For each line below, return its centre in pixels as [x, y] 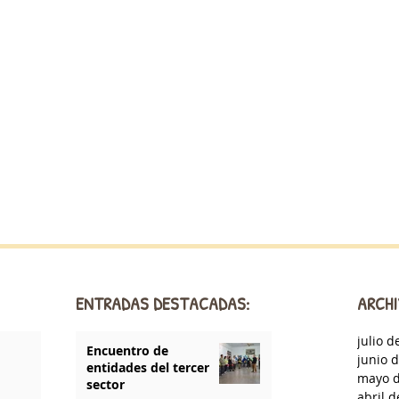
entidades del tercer [148, 367]
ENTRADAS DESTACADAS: [163, 303]
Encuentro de [127, 350]
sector [106, 384]
